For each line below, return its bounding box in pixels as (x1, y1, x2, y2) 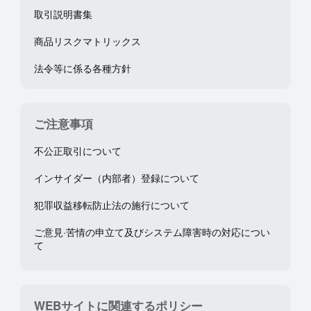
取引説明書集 (33, 7, 92, 21)
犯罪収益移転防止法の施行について (33, 198, 190, 212)
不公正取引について (33, 144, 121, 158)
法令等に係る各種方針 (33, 61, 131, 75)
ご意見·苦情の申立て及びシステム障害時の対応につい (33, 225, 270, 239)
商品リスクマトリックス (33, 34, 141, 48)
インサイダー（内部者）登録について (33, 171, 199, 185)
